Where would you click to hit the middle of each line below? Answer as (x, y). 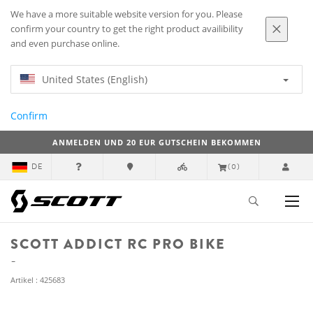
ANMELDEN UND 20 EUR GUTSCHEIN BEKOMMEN (156, 142)
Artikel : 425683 (38, 280)
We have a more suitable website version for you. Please (126, 14)
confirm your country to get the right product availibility (127, 29)
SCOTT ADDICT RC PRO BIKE (118, 244)
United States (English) (95, 79)
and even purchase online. (65, 44)
